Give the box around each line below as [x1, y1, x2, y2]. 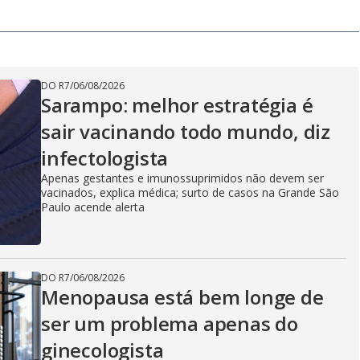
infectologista [41, 145, 169, 171]
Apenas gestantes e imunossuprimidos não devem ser [41, 170, 324, 186]
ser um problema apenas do [41, 310, 298, 337]
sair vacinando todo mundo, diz [41, 118, 330, 145]
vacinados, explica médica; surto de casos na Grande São [41, 185, 339, 200]
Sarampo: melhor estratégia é [41, 92, 313, 118]
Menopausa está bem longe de [41, 284, 324, 310]
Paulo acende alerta [41, 199, 145, 215]
